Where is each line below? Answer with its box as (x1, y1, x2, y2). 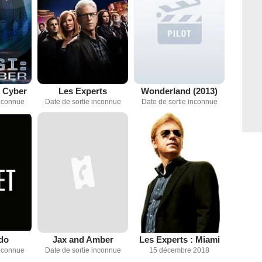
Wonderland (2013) (141, 85, 218, 96)
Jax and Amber (52, 235, 113, 245)
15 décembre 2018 (149, 246, 209, 255)
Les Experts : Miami (139, 235, 220, 245)
